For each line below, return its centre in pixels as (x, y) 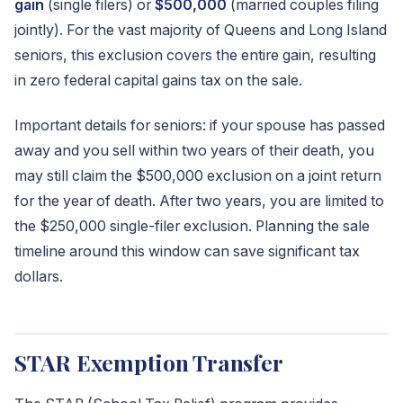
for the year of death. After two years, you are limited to (199, 201)
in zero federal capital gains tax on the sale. (158, 81)
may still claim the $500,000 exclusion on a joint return (198, 176)
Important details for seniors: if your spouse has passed (200, 125)
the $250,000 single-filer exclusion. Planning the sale (192, 226)
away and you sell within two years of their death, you (194, 151)
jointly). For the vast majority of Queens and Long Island (201, 30)
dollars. (39, 277)
